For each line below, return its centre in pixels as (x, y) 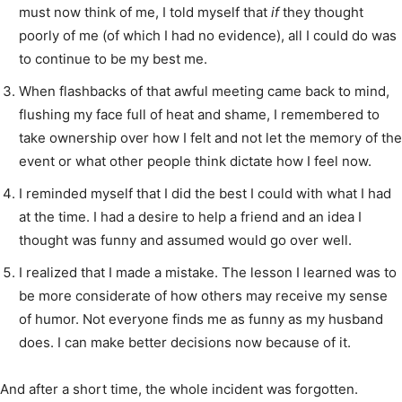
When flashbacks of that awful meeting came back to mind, (204, 91)
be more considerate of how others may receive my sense (203, 295)
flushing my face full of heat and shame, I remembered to (199, 114)
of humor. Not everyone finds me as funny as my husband (201, 319)
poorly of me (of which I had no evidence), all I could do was (208, 35)
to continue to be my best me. (113, 58)
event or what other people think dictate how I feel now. (195, 161)
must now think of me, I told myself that (145, 12)
